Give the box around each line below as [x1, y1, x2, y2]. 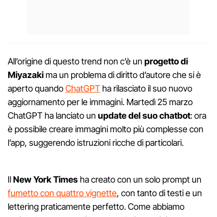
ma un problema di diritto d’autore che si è [44, 69, 201, 80]
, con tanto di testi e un [117, 187, 202, 198]
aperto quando [8, 83, 65, 93]
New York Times [13, 174, 78, 185]
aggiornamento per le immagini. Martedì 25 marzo [8, 96, 193, 107]
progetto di [144, 56, 188, 66]
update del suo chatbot [98, 110, 190, 121]
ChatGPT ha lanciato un [8, 110, 98, 121]
